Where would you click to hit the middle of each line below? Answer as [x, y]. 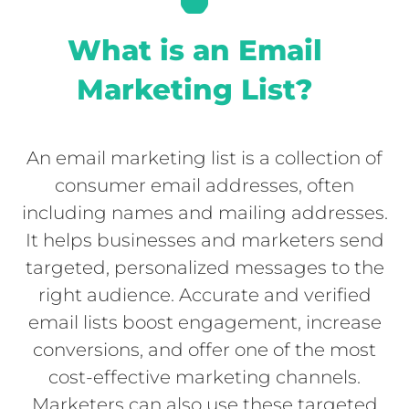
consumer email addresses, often [204, 186]
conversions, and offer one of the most [204, 350]
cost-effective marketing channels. [204, 378]
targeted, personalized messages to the [204, 268]
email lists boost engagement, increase [204, 323]
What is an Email [194, 51]
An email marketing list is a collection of [204, 158]
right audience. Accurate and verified [204, 295]
